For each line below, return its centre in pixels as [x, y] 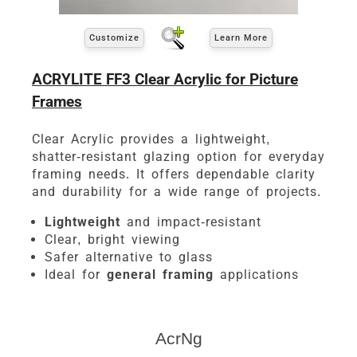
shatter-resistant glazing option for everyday [178, 156]
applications [256, 274]
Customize [114, 38]
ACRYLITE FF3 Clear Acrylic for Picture [165, 79]
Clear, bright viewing [112, 239]
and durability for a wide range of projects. [177, 191]
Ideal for [76, 274]
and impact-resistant [191, 222]
